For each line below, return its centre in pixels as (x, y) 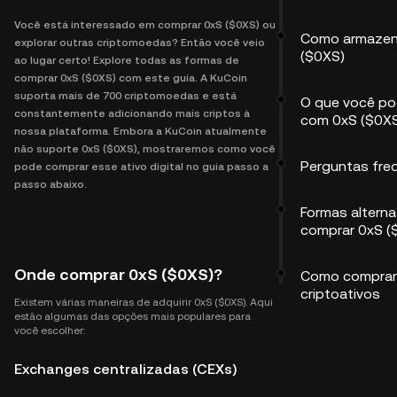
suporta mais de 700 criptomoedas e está (125, 96)
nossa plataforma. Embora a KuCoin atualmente (140, 131)
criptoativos (340, 294)
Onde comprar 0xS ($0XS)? (118, 274)
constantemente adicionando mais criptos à (132, 113)
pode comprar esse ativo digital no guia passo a (141, 167)
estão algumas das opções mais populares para (132, 316)
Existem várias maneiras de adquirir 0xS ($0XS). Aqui (144, 302)
